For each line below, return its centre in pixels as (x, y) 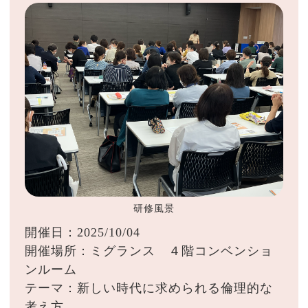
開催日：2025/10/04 (83, 232)
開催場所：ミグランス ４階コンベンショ (149, 251)
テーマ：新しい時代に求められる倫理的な (149, 288)
